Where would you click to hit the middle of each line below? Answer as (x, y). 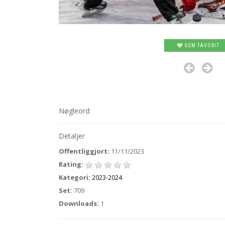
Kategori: (75, 177)
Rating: (71, 164)
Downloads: (79, 203)
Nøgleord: (75, 111)
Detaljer (72, 136)
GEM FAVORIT (201, 46)
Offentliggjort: (84, 151)
